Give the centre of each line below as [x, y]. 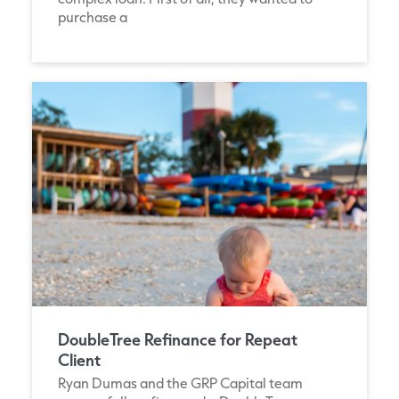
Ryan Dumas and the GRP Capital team [180, 382]
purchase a [93, 16]
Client [79, 359]
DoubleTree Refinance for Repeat [178, 339]
